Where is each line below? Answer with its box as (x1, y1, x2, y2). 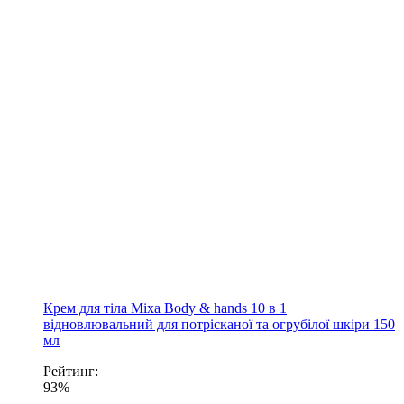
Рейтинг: (43, 363, 98, 379)
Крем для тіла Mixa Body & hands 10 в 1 (43, 299, 287, 316)
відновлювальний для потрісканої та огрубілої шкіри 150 (43, 316, 395, 332)
